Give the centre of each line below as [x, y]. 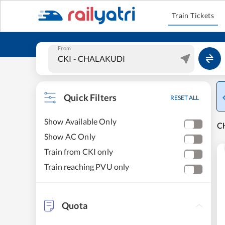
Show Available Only [80, 121]
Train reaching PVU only [87, 166]
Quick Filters [90, 97]
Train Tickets [193, 15]
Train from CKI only [79, 151]
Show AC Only [70, 136]
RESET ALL [185, 98]
